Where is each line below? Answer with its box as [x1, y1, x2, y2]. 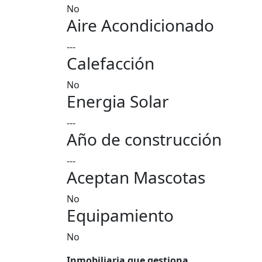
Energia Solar [67, 90, 169, 112]
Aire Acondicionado [67, 14, 214, 36]
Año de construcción [67, 128, 222, 150]
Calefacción [67, 52, 154, 74]
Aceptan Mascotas [67, 166, 205, 188]
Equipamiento [67, 204, 174, 226]
